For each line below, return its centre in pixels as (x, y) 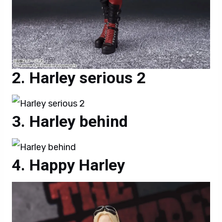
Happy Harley (77, 165)
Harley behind (79, 122)
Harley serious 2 (87, 78)
